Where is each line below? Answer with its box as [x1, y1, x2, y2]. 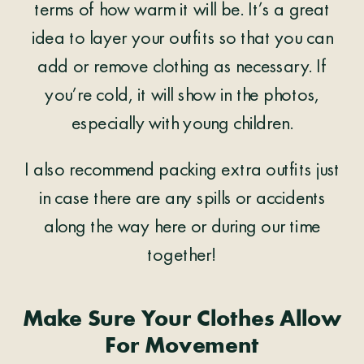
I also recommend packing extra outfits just [24, 162, 340, 181]
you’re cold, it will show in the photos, [45, 86, 319, 106]
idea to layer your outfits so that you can [31, 29, 333, 50]
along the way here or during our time [43, 219, 321, 238]
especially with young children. [71, 115, 292, 135]
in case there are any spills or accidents [38, 190, 326, 210]
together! [147, 247, 217, 266]
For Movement [104, 336, 260, 359]
